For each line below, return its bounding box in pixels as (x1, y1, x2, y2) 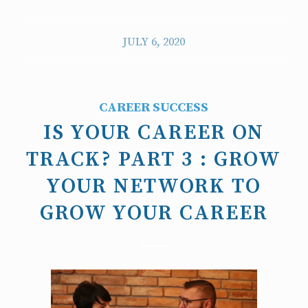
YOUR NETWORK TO (46, 173, 262, 199)
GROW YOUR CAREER (39, 199, 268, 226)
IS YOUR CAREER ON (43, 119, 265, 146)
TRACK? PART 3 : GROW (26, 146, 282, 173)
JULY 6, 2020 (122, 34, 186, 49)
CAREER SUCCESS (99, 99, 209, 115)
